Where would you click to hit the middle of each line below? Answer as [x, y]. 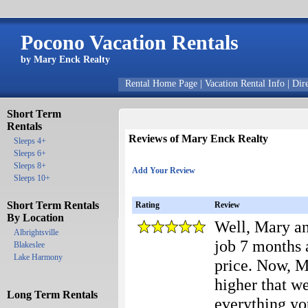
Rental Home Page [161, 84]
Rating [147, 205]
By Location [35, 218]
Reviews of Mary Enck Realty [198, 139]
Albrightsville [36, 232]
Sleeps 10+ [32, 178]
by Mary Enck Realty [65, 59]
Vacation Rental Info [245, 84]
